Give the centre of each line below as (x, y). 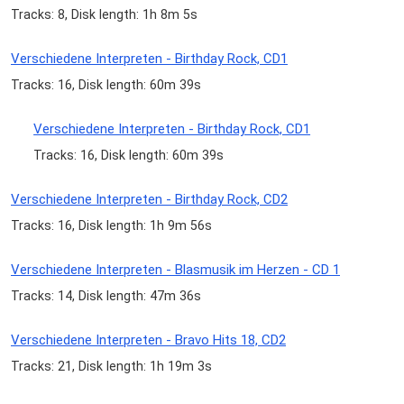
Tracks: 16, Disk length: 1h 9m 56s (111, 226)
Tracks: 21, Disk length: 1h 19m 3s (111, 367)
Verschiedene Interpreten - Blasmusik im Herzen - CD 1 (175, 270)
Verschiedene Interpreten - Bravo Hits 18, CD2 (148, 340)
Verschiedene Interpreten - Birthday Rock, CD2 (149, 200)
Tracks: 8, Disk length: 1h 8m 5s (104, 14)
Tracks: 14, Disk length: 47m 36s (106, 296)
